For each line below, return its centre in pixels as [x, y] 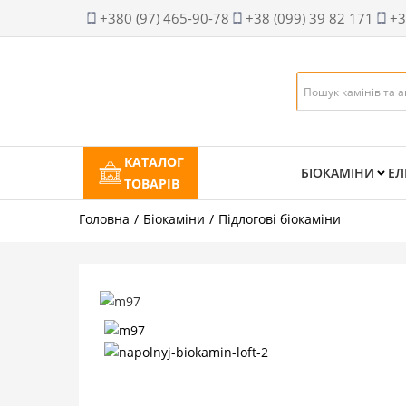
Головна [104, 219]
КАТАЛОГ [154, 162]
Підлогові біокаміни [280, 219]
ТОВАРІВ [152, 184]
